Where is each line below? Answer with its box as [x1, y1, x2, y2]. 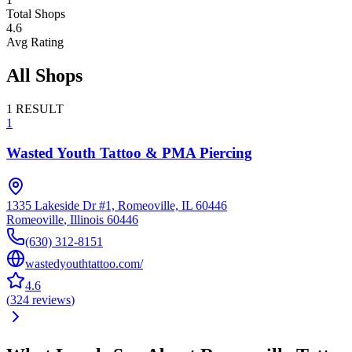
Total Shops [6, 6, 65, 20]
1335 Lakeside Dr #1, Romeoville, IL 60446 [6, 199, 227, 213]
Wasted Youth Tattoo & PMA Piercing [6, 145, 252, 162]
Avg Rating [6, 35, 64, 49]
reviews [32, 293, 71, 307]
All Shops [6, 64, 82, 86]
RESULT [16, 101, 64, 115]
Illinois [70, 213, 104, 227]
